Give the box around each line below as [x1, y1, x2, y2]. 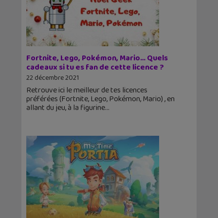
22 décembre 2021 [26, 73, 79, 84]
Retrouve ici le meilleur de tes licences [26, 84, 147, 97]
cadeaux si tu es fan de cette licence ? [26, 61, 164, 74]
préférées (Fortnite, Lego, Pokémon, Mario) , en [26, 93, 175, 106]
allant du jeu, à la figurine [26, 102, 105, 114]
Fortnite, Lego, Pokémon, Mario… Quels [26, 52, 168, 65]
